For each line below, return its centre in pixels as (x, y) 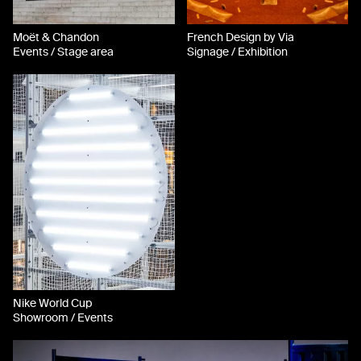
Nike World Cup (52, 304)
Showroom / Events (63, 318)
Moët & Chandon (56, 38)
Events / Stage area (63, 52)
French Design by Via (240, 38)
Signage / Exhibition (237, 52)
